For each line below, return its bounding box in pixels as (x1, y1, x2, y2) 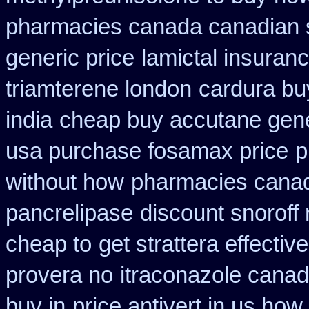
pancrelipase (6, 201, 133, 226)
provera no (6, 263, 113, 288)
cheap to (6, 232, 92, 257)
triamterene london (6, 77, 192, 101)
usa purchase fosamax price (6, 139, 288, 163)
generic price (6, 46, 134, 70)
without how (6, 170, 124, 195)
